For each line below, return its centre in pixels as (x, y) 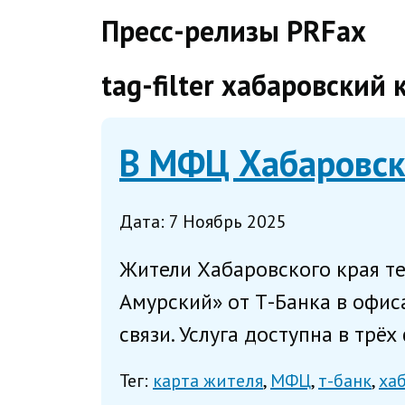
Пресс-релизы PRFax (234, 31)
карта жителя (208, 381)
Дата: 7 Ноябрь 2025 (203, 221)
